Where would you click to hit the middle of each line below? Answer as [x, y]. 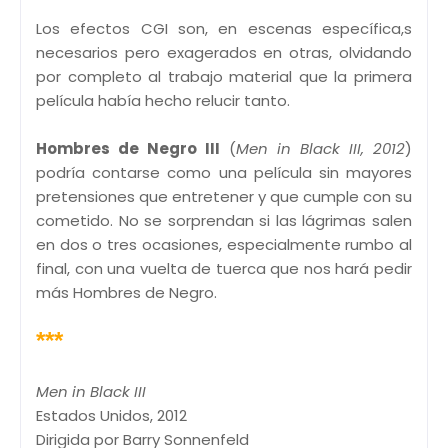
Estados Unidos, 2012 [111, 416]
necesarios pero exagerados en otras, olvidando [224, 53]
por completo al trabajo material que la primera [224, 77]
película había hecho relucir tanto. [163, 101]
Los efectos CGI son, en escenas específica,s [224, 29]
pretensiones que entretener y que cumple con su [224, 197]
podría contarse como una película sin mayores [224, 173]
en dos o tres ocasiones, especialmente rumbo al [224, 245]
